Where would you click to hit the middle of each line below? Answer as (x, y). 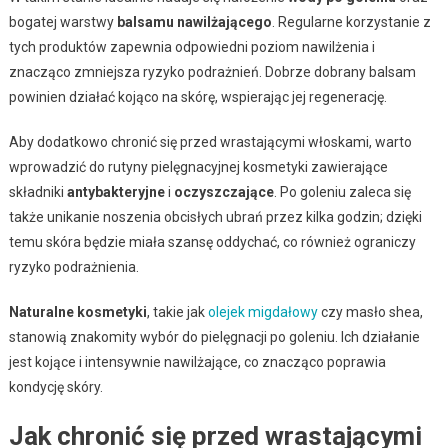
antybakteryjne (115, 191)
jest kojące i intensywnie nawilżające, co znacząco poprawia (197, 361)
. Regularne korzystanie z (351, 21)
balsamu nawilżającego (194, 21)
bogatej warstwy (62, 21)
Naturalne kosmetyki (77, 311)
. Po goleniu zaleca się (342, 191)
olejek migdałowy (262, 311)
